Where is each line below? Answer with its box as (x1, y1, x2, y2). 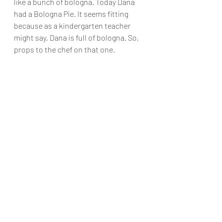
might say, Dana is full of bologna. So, (14, 33, 140, 42)
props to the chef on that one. (14, 45, 115, 54)
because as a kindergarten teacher (14, 21, 132, 30)
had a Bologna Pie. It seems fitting (14, 9, 130, 18)
